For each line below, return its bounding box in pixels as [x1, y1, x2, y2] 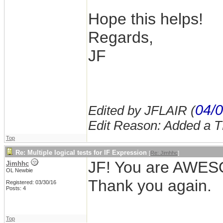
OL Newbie [6, 167, 33, 174]
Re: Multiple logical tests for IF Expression [15, 149, 147, 157]
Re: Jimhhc [150, 150, 178, 156]
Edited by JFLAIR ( [88, 104, 195, 118]
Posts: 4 [6, 185, 26, 192]
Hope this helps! [88, 10, 203, 28]
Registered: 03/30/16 [6, 179, 56, 186]
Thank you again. [88, 177, 212, 195]
